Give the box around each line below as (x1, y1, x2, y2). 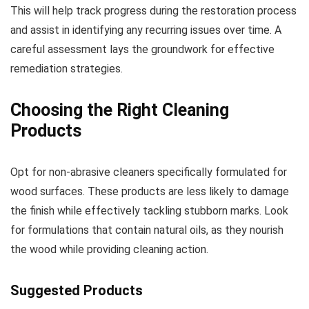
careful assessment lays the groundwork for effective (10, 43, 275, 57)
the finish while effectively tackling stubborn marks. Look (10, 204, 288, 218)
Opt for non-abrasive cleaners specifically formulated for (10, 166, 287, 179)
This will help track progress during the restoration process (10, 4, 297, 18)
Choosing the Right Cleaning (10, 100, 229, 121)
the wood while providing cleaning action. (10, 243, 208, 257)
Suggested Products (10, 282, 143, 299)
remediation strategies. (10, 62, 123, 76)
